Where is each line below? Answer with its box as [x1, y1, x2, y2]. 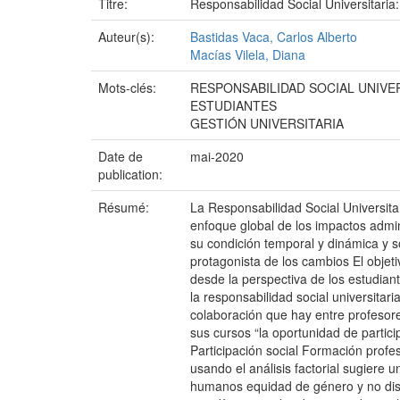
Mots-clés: [98, 78, 160, 96]
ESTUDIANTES [190, 96, 277, 114]
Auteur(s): [98, 27, 158, 46]
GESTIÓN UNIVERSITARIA [190, 113, 344, 132]
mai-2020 [190, 146, 244, 165]
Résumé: [98, 197, 153, 216]
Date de [98, 146, 143, 165]
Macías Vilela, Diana [190, 45, 305, 63]
